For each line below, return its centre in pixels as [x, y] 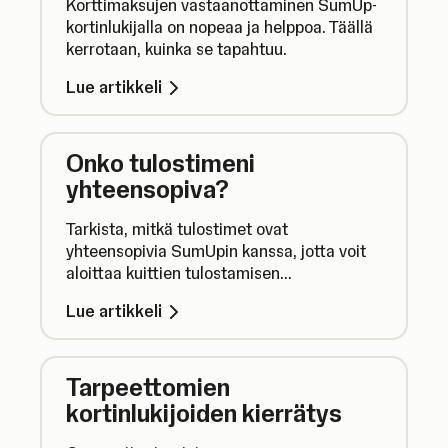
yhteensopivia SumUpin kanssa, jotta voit [216, 251]
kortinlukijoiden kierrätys [204, 413]
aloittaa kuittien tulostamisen [173, 273]
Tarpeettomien [148, 387]
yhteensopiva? [147, 189]
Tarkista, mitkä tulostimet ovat [177, 229]
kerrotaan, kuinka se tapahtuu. [176, 49]
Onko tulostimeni [160, 163]
